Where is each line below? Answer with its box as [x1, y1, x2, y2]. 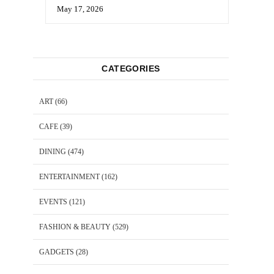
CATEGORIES [102, 63, 160, 73]
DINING [39, 147, 66, 156]
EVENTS [39, 197, 67, 206]
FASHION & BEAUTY [39, 222, 111, 231]
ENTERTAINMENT [39, 172, 100, 181]
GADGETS [39, 247, 74, 256]
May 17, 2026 [57, 4, 103, 13]
